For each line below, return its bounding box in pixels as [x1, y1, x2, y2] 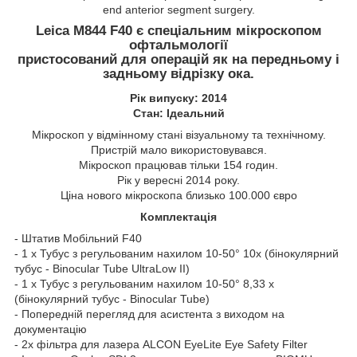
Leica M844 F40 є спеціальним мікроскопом [35, 23, 322, 39]
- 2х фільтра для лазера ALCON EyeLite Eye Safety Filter [14, 337, 308, 351]
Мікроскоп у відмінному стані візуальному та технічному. [31, 127, 326, 141]
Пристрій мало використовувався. [90, 143, 267, 156]
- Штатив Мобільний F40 [14, 231, 142, 245]
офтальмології [129, 37, 228, 53]
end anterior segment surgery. [102, 3, 255, 17]
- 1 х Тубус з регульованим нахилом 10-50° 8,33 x [14, 277, 274, 290]
